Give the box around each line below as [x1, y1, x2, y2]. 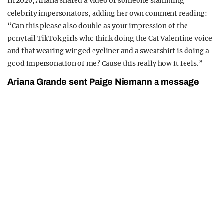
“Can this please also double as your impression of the [7, 21, 188, 31]
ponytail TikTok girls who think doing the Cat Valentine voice [7, 34, 212, 43]
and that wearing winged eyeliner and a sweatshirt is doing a [7, 46, 209, 56]
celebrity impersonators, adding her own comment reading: [7, 9, 207, 18]
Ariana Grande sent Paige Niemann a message [7, 77, 199, 87]
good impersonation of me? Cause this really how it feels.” [7, 59, 203, 68]
